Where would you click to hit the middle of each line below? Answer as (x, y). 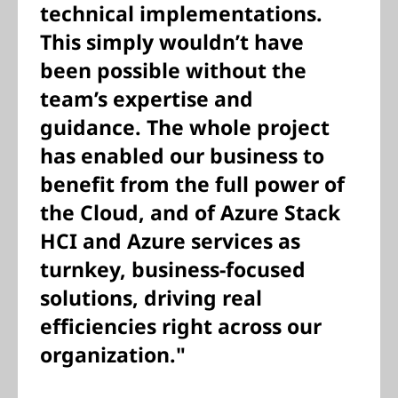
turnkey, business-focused (173, 269)
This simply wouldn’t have (172, 42)
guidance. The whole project (185, 127)
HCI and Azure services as (170, 241)
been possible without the (173, 70)
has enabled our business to (182, 155)
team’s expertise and (147, 99)
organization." (113, 354)
